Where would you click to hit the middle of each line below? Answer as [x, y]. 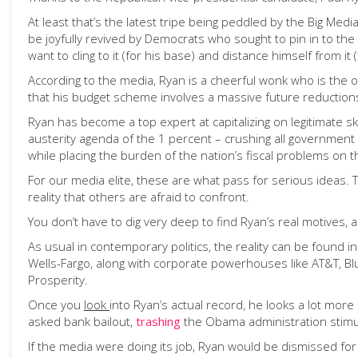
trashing [158, 321]
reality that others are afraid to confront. [139, 197]
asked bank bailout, [82, 321]
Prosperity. [58, 280]
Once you [56, 304]
